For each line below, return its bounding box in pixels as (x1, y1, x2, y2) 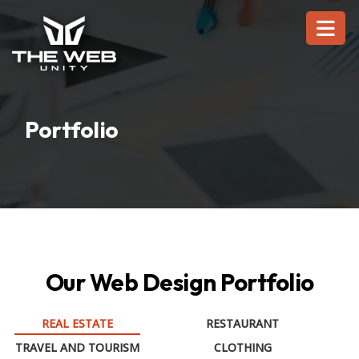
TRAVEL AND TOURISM (14, 340, 139, 355)
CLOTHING (213, 340, 272, 355)
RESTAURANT (206, 316, 280, 331)
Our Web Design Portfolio (45, 268, 314, 297)
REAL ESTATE (41, 316, 113, 331)
